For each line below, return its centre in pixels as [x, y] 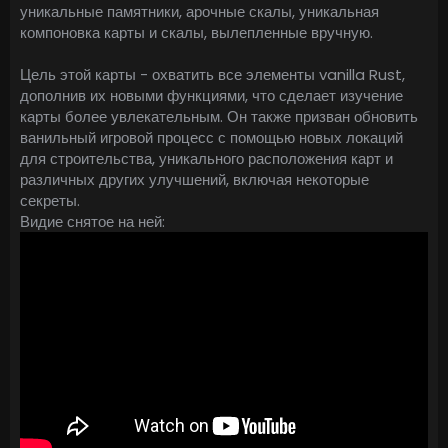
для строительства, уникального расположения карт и [206, 159]
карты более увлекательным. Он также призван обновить [219, 117]
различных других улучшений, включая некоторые [194, 180]
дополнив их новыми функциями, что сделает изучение [211, 96]
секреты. [50, 201]
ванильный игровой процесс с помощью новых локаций [211, 138]
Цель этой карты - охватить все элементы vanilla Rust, [212, 75]
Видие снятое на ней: [92, 222]
